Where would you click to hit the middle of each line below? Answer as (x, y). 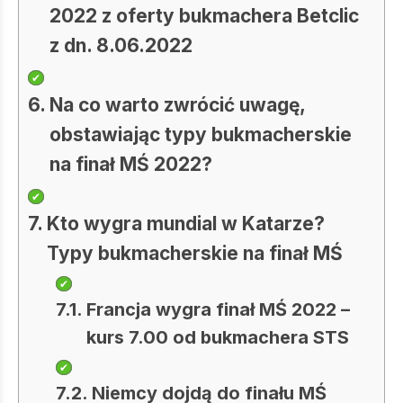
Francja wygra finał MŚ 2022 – (219, 309)
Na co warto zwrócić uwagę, (178, 105)
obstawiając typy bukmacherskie (201, 134)
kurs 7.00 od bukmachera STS (218, 337)
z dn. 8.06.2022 (121, 45)
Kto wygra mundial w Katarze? (186, 224)
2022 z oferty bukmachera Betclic (205, 16)
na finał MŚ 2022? (131, 164)
